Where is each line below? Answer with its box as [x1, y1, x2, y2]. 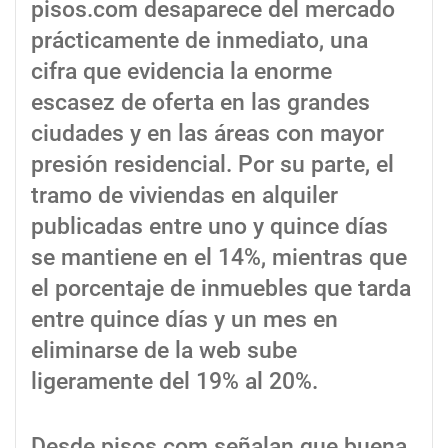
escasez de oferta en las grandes [31, 88, 370, 116]
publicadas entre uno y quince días [31, 212, 388, 240]
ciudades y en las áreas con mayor [31, 119, 384, 147]
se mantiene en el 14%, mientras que [31, 243, 407, 271]
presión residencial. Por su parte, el [31, 150, 394, 178]
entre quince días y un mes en [31, 305, 338, 333]
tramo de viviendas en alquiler [31, 181, 338, 209]
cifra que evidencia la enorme [31, 57, 332, 85]
